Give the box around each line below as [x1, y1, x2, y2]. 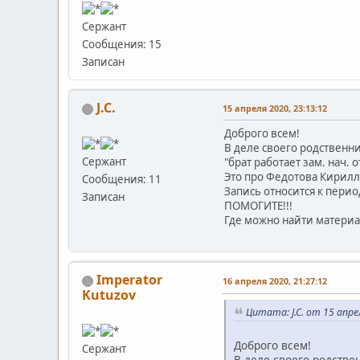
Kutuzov [82, 286, 136, 305]
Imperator [96, 271, 162, 289]
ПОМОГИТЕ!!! [224, 198, 292, 214]
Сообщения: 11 [82, 172, 162, 187]
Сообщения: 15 [82, 37, 162, 52]
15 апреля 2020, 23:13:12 [223, 102, 327, 115]
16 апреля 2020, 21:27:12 [223, 275, 327, 288]
